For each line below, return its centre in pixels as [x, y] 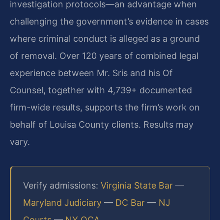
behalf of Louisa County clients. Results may [102, 124]
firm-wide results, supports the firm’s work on [105, 107]
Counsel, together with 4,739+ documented [101, 90]
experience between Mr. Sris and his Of [91, 73]
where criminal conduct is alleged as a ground [105, 38]
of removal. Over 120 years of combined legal [104, 55]
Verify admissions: [62, 185]
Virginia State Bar [137, 185]
